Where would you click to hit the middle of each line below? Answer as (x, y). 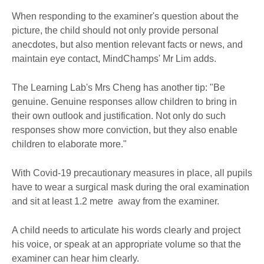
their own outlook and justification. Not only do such (119, 116)
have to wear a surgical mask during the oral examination (131, 187)
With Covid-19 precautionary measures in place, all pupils (132, 173)
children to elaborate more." (69, 144)
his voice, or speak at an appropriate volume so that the (126, 245)
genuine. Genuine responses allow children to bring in (124, 102)
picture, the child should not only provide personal (115, 31)
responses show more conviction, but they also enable (125, 130)
